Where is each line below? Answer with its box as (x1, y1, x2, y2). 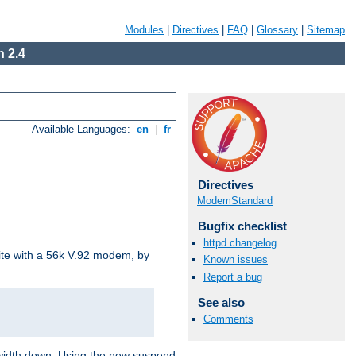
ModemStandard (197, 195, 273, 207)
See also (197, 295, 245, 309)
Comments (203, 312, 253, 325)
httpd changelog (203, 237, 277, 250)
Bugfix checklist (197, 219, 287, 233)
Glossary (257, 24, 298, 36)
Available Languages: (32, 123, 134, 136)
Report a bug (203, 270, 262, 283)
